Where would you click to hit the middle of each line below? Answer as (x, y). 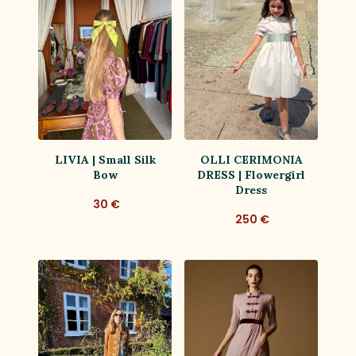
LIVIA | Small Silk (105, 159)
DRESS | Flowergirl (251, 174)
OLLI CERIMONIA (251, 159)
